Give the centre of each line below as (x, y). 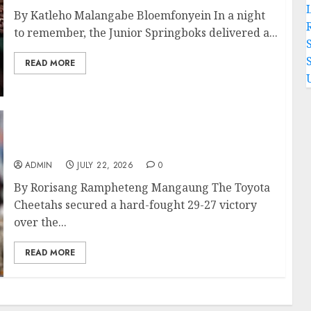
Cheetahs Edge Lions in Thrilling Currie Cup (142, 132)
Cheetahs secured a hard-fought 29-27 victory (135, 204)
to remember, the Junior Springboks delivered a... (145, 33)
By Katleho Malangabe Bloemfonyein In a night (139, 15)
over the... (40, 222)
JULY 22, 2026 (106, 165)
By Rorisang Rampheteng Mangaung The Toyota (142, 187)
